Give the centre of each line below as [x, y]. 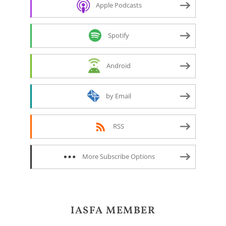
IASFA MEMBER [113, 211]
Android [119, 65]
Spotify [119, 35]
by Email [119, 96]
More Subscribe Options [119, 156]
